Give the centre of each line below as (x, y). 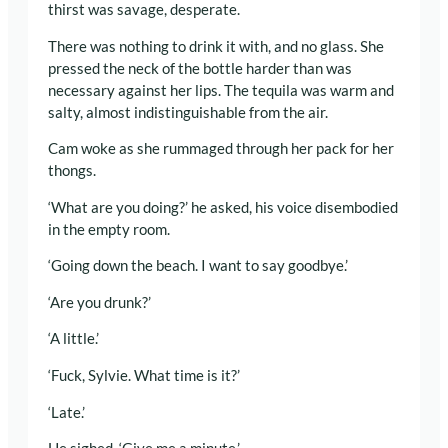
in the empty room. (109, 229)
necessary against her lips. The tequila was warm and (221, 90)
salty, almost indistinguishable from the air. (188, 112)
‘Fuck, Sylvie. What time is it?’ (144, 375)
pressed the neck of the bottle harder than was (200, 68)
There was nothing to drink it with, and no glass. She (216, 46)
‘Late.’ (66, 412)
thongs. (72, 171)
